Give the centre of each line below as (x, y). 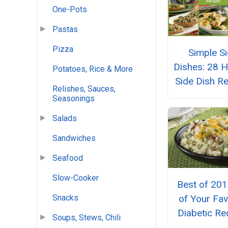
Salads (65, 119)
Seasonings (74, 99)
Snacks (65, 198)
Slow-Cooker (76, 178)
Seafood (68, 158)
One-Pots (70, 10)
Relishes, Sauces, (84, 89)
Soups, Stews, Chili (87, 218)
